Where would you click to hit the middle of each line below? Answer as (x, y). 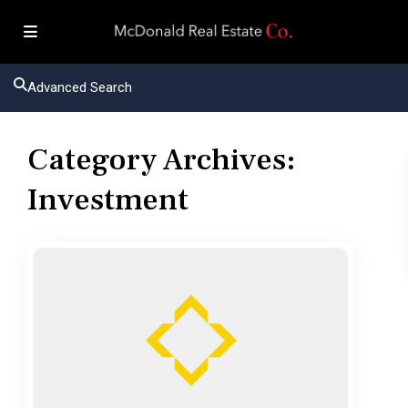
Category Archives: (162, 159)
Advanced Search (80, 87)
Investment (108, 199)
